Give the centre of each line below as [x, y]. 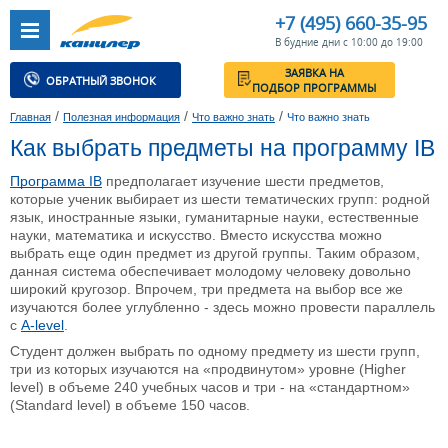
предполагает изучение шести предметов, [243, 181]
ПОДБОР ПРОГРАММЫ [349, 97]
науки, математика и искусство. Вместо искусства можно [196, 235]
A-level [42, 325]
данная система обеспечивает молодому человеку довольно [210, 271]
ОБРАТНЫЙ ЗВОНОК [112, 89]
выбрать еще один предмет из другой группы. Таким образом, [215, 253]
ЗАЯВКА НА [349, 80]
